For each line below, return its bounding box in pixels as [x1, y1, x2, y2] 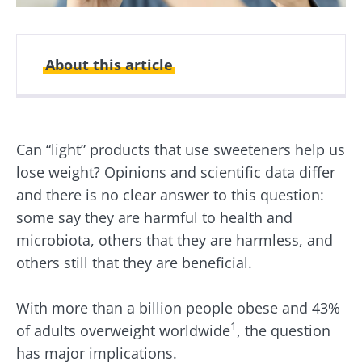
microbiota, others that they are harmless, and [16, 229, 333, 250]
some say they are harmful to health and [16, 207, 293, 227]
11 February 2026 [57, 128, 153, 145]
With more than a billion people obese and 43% [16, 297, 340, 318]
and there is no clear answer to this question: [16, 184, 324, 204]
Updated [183, 112, 229, 128]
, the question [237, 320, 330, 340]
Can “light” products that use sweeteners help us [16, 139, 345, 159]
